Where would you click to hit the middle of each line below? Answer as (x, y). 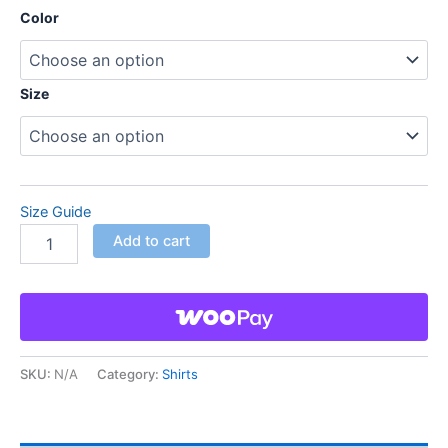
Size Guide (55, 212)
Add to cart (151, 241)
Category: (129, 373)
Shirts (180, 373)
